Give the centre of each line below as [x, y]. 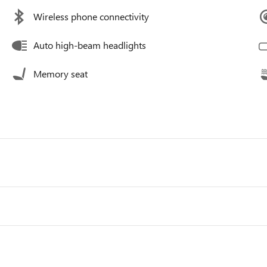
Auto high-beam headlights [90, 45]
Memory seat [60, 74]
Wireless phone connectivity [91, 17]
